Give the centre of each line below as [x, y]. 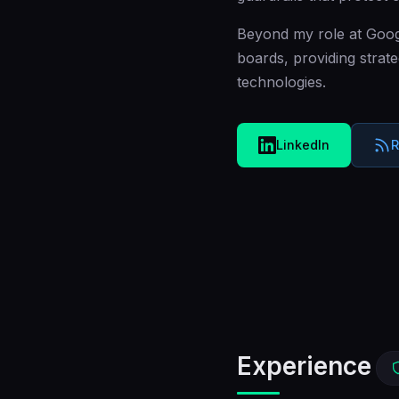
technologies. [281, 82]
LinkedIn [303, 145]
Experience [304, 366]
